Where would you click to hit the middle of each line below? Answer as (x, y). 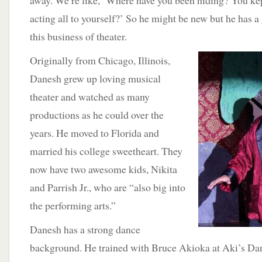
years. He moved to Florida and (94, 133)
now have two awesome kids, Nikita (104, 169)
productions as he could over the (97, 115)
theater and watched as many (90, 96)
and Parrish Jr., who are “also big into (108, 187)
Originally (53, 60)
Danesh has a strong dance (85, 229)
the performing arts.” (73, 205)
